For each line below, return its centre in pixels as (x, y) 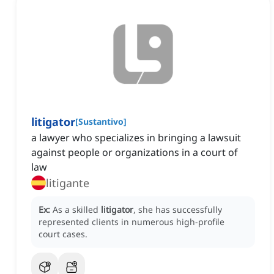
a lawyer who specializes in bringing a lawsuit (136, 138)
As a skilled (77, 210)
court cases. (63, 234)
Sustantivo (101, 122)
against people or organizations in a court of (135, 153)
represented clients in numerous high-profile (131, 222)
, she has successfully (178, 210)
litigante (68, 183)
